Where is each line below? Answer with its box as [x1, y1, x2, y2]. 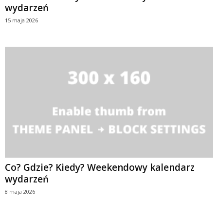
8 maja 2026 [5, 187, 35, 195]
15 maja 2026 [5, 16, 38, 24]
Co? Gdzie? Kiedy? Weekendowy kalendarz [5, 161, 195, 174]
